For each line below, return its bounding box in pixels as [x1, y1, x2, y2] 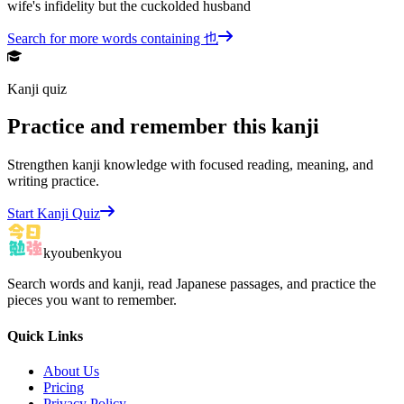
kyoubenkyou [43, 245, 122, 262]
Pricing [43, 379, 84, 395]
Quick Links [7, 327, 83, 344]
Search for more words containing [7, 30, 204, 46]
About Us [43, 363, 99, 379]
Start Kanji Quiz [7, 206, 100, 222]
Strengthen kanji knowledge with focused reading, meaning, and [7, 157, 373, 173]
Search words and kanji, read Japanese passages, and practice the [7, 276, 376, 292]
